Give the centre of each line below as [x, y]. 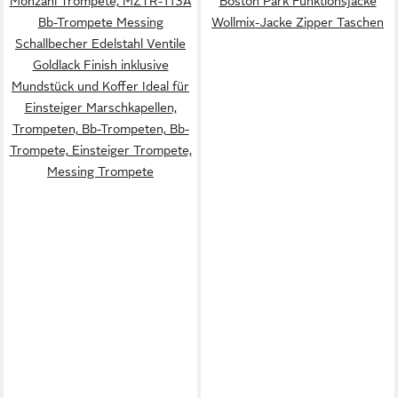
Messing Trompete [100, 171]
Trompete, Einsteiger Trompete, [100, 150]
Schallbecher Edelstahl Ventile [100, 43]
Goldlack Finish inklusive [100, 64]
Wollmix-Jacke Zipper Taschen [298, 22]
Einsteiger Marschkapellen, [100, 107]
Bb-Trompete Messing [100, 22]
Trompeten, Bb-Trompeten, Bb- [100, 128]
